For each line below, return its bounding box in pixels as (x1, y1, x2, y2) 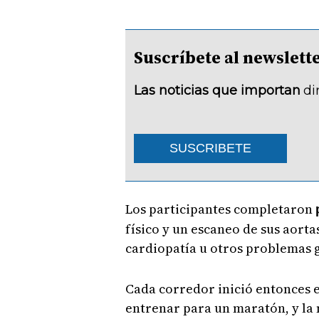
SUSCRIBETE (169, 141, 251, 156)
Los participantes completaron (125, 200, 315, 219)
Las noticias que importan (133, 83, 300, 99)
